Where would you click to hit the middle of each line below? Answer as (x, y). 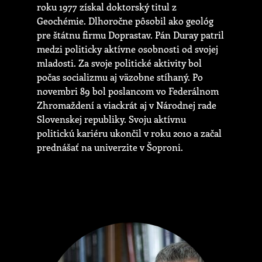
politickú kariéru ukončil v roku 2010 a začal (129, 133)
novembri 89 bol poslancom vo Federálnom (128, 91)
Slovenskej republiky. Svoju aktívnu (111, 119)
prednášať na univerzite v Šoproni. (110, 147)
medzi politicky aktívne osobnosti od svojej (127, 49)
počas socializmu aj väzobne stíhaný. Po (120, 77)
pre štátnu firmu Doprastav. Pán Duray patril (130, 35)
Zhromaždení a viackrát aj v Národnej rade (127, 105)
